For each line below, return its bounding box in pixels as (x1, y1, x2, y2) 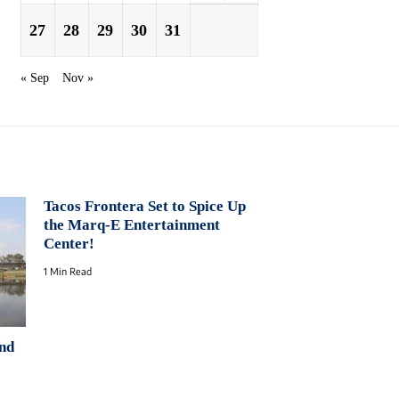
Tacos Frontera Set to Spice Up (43, 198, 246, 216)
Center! (43, 235, 94, 253)
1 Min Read (43, 265, 92, 278)
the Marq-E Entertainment (43, 216, 220, 234)
